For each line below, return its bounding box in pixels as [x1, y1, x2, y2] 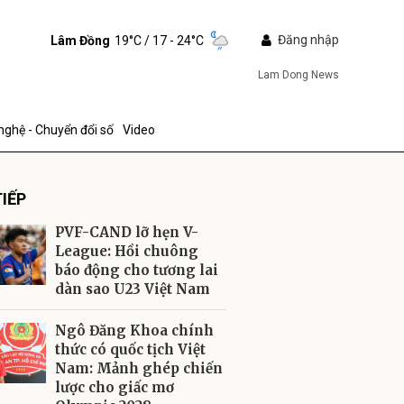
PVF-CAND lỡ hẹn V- [55, 224, 198, 241]
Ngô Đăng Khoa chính [55, 322, 214, 339]
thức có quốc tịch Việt [55, 341, 206, 358]
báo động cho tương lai [55, 262, 218, 279]
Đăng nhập [277, 32, 339, 47]
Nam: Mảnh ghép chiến [55, 360, 223, 377]
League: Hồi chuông [55, 243, 198, 260]
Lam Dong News [257, 69, 339, 81]
